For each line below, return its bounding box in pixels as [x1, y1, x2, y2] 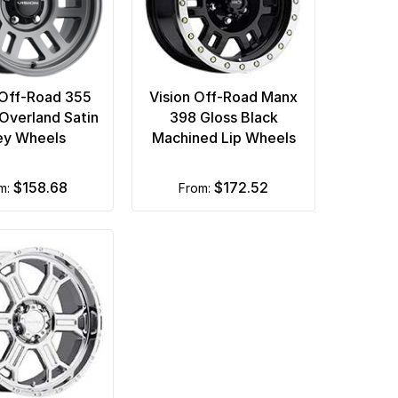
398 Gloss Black [169, 108, 278, 127]
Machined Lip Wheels [151, 129, 296, 147]
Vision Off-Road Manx [149, 88, 298, 107]
